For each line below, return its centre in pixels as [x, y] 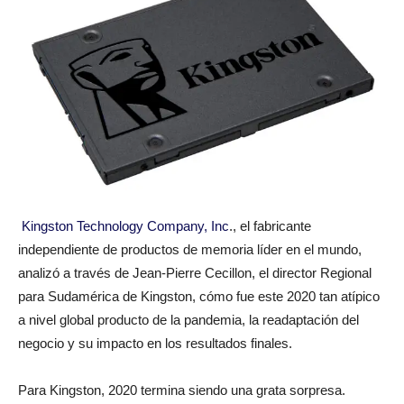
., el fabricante [270, 226]
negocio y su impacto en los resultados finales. [155, 343]
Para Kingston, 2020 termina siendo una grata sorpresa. [182, 390]
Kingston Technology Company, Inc [125, 226]
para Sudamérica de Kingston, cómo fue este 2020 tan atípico [199, 296]
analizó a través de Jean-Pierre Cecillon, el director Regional [195, 273]
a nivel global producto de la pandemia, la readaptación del [188, 320]
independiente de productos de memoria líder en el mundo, [190, 249]
